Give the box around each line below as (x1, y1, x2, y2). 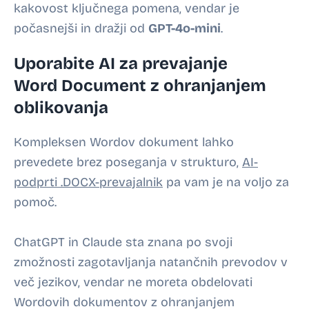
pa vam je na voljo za (163, 175, 289, 190)
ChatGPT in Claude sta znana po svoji (14, 235, 232, 250)
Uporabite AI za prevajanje (14, 54, 228, 73)
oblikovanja (14, 98, 108, 117)
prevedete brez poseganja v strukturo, (14, 154, 242, 170)
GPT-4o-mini (148, 21, 221, 36)
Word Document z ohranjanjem (14, 76, 266, 95)
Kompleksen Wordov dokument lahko (14, 134, 234, 150)
